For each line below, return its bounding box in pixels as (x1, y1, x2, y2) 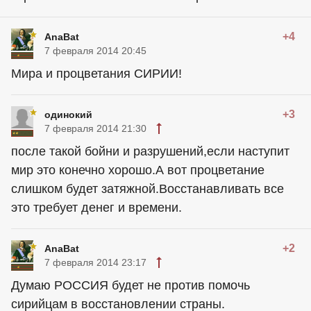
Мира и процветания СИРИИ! (11, 67, 182, 81)
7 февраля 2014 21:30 (44, 123, 146, 135)
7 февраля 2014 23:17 (44, 257, 146, 269)
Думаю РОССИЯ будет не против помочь (11, 278, 250, 293)
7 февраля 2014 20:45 (44, 45, 146, 57)
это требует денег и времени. (11, 201, 182, 215)
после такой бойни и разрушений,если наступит (11, 144, 289, 159)
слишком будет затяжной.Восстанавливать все (11, 182, 284, 196)
